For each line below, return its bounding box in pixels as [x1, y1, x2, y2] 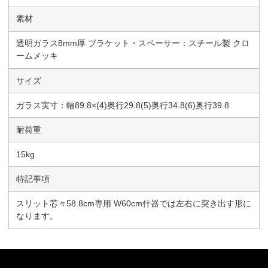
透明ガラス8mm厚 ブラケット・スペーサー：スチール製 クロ [16, 38, 250, 48]
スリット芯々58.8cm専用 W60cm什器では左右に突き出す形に [16, 199, 252, 209]
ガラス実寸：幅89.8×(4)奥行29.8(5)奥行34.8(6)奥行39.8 [16, 100, 230, 110]
